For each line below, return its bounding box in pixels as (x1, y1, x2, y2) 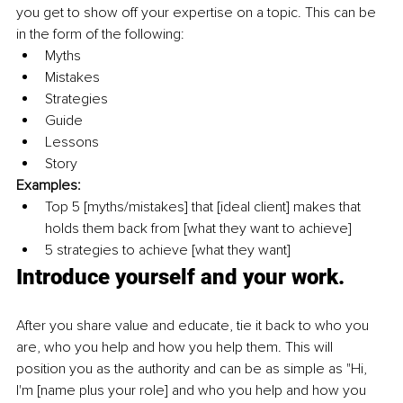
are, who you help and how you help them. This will (16, 338, 336, 357)
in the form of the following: (16, 25, 188, 44)
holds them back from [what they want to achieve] (45, 219, 355, 238)
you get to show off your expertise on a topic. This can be (16, 4, 380, 22)
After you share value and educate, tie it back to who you (16, 317, 372, 336)
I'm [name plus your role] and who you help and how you (16, 381, 370, 400)
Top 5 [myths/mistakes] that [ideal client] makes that (45, 198, 364, 217)
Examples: (16, 176, 85, 195)
